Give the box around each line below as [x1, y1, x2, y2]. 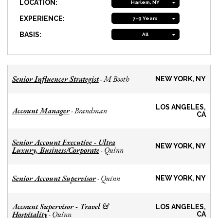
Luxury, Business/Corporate [12, 145, 99, 156]
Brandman [74, 106, 107, 116]
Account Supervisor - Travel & [12, 201, 109, 212]
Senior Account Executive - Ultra [12, 137, 115, 148]
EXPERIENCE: [19, 14, 65, 22]
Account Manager [12, 106, 70, 116]
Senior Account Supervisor [12, 173, 96, 184]
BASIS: [19, 30, 42, 38]
